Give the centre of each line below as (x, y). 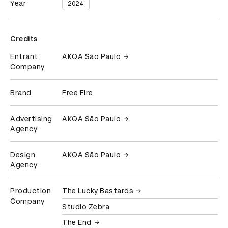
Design (23, 155)
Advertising (31, 119)
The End (77, 223)
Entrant (24, 57)
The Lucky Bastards (98, 191)
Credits (24, 39)
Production (31, 191)
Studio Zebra (86, 207)
